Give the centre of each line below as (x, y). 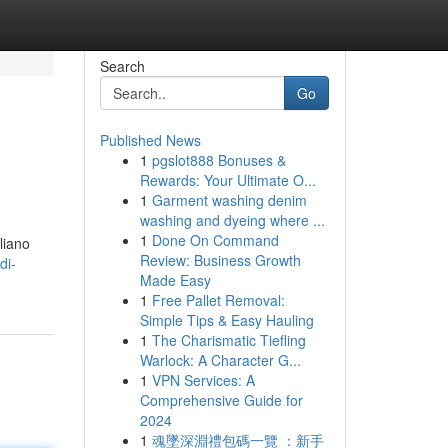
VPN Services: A (203, 380)
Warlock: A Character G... (220, 360)
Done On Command (215, 240)
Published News (150, 140)
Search (122, 66)
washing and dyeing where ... (232, 220)
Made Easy (175, 280)
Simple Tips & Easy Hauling (226, 320)
